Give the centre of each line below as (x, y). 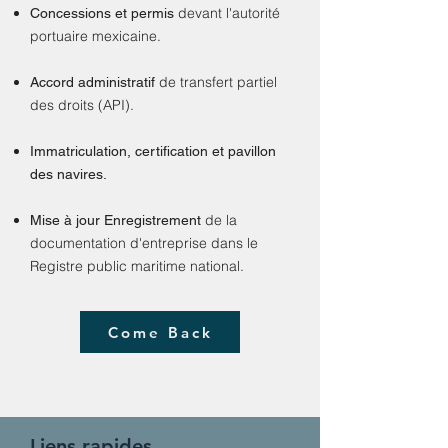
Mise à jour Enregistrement (115, 220)
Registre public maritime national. (137, 266)
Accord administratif (92, 82)
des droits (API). (82, 105)
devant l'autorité (229, 13)
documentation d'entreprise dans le (144, 243)
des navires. (68, 174)
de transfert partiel (218, 82)
